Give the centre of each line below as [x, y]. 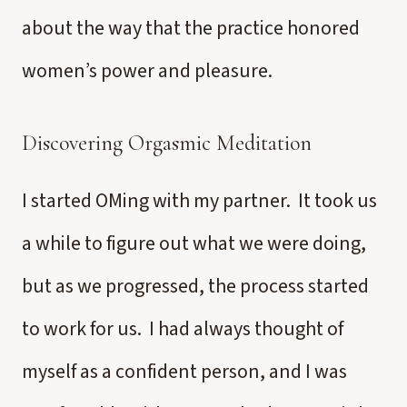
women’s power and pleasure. [147, 71]
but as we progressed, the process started [195, 286]
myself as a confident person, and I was [184, 372]
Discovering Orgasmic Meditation [167, 143]
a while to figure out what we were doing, [194, 243]
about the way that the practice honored [191, 28]
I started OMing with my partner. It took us [199, 201]
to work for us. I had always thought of [183, 329]
